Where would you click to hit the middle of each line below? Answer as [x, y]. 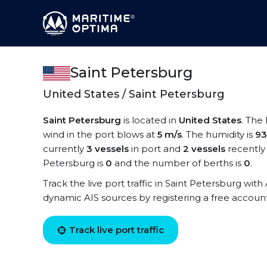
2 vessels [204, 149]
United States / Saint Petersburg [134, 94]
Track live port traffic [117, 230]
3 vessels [108, 149]
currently [65, 149]
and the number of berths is [178, 163]
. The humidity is [218, 134]
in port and [156, 149]
